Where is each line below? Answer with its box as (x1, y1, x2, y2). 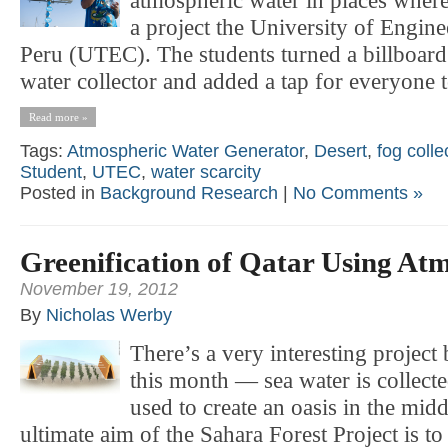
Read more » (28, 110, 88, 123)
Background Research (100, 182, 278, 203)
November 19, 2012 (20, 278, 178, 299)
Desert (314, 140, 367, 161)
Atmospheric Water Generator (67, 140, 304, 161)
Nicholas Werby (46, 304, 172, 325)
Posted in (20, 182, 100, 203)
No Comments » (293, 182, 423, 203)
